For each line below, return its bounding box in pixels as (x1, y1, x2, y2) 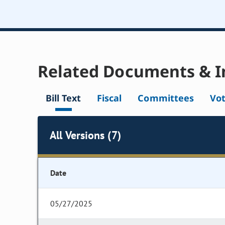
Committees (138, 92, 194, 104)
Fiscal (97, 92, 122, 104)
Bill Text (46, 92, 81, 104)
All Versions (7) (50, 128, 121, 142)
